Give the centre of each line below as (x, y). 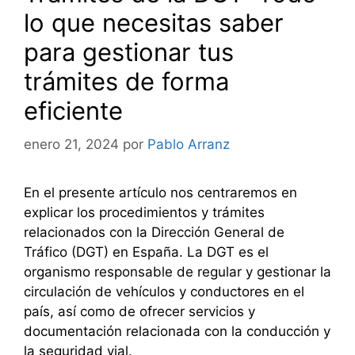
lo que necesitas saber (154, 23)
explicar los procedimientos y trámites (144, 212)
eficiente (73, 111)
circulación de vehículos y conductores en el (164, 291)
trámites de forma (126, 82)
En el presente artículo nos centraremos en (160, 192)
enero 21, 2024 (71, 144)
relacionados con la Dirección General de (154, 232)
